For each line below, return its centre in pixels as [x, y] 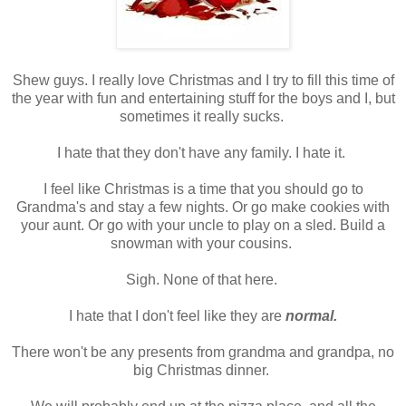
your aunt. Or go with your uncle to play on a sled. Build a [203, 226]
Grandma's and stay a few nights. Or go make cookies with [203, 208]
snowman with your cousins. [203, 244]
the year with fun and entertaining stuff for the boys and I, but [203, 99]
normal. [309, 316]
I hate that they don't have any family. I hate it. [203, 153]
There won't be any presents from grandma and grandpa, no [203, 353]
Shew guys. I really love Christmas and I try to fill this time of [203, 81]
